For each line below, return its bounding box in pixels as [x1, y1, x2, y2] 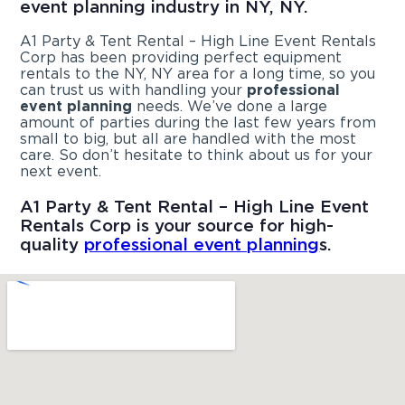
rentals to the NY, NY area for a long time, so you [20, 64, 376, 82]
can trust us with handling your [20, 80, 248, 99]
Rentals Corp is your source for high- [20, 214, 334, 235]
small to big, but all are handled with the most [20, 129, 357, 147]
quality [20, 233, 85, 254]
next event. [20, 162, 102, 180]
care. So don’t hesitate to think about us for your [20, 146, 373, 164]
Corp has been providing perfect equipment [20, 48, 343, 66]
